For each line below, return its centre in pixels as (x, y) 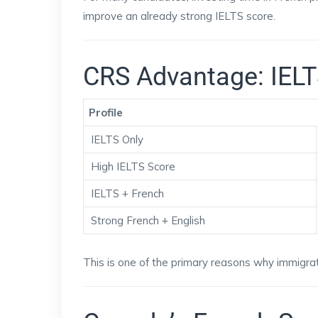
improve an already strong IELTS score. (179, 16)
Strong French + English (148, 220)
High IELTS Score (133, 166)
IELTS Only (117, 139)
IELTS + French (127, 193)
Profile (106, 113)
